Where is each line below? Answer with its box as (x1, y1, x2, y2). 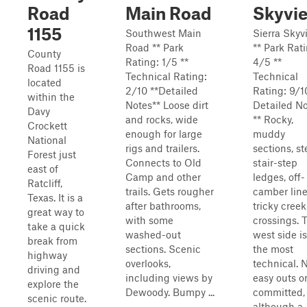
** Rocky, (253, 113, 293, 125)
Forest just (27, 148, 76, 160)
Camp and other (125, 171, 201, 183)
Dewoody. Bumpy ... (125, 286, 214, 298)
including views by (125, 271, 212, 284)
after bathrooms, (125, 199, 201, 212)
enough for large (125, 127, 202, 140)
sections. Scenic (125, 243, 201, 255)
